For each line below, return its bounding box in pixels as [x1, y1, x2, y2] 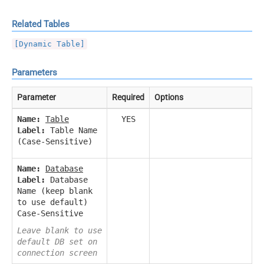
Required [112, 92, 144, 102]
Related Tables [12, 19, 70, 30]
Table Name [45, 125, 97, 135]
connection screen [17, 247, 97, 258]
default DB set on [17, 236, 97, 246]
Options [154, 92, 183, 102]
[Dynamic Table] [14, 39, 85, 49]
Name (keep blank [17, 186, 93, 196]
